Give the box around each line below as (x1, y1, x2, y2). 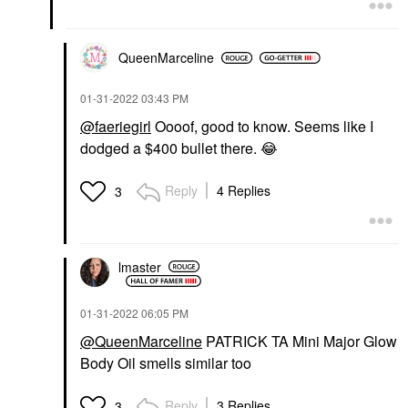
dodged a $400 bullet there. (80, 138, 260, 159)
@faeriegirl (80, 116, 151, 138)
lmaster (118, 257, 161, 276)
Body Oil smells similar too (80, 352, 251, 374)
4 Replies (217, 181, 270, 200)
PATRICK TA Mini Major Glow (202, 331, 397, 352)
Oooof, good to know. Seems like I (151, 116, 373, 138)
